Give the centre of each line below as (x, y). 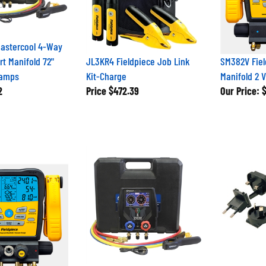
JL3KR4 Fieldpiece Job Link (138, 61)
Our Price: (240, 91)
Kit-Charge (106, 76)
